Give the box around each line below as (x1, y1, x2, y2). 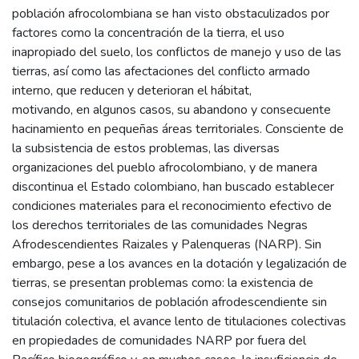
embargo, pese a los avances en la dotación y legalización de (12, 255, 347, 273)
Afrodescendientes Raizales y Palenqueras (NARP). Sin (12, 236, 321, 254)
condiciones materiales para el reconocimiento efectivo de (12, 197, 332, 216)
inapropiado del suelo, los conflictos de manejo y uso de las (12, 43, 341, 62)
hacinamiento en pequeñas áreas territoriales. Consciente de (12, 120, 344, 139)
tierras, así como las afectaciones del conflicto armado (12, 63, 310, 81)
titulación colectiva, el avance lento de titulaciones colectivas (12, 313, 346, 331)
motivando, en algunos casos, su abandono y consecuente (12, 101, 331, 119)
